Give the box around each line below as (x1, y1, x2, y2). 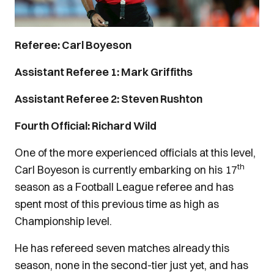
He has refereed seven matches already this (15, 241, 229, 255)
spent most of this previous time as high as (15, 197, 219, 211)
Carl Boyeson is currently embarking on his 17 (15, 163, 237, 177)
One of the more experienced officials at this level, (15, 146, 256, 160)
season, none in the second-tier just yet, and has (15, 258, 248, 272)
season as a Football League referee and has (15, 180, 234, 194)
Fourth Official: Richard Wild (15, 119, 157, 133)
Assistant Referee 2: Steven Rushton (15, 92, 202, 106)
